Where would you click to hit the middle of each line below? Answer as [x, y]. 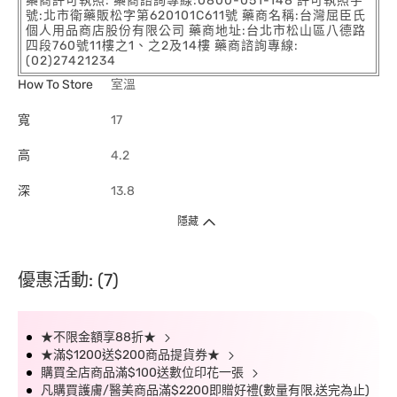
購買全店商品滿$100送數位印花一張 [144, 373]
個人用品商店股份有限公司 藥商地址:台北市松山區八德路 [196, 31]
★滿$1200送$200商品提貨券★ [132, 355]
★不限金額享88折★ [100, 337]
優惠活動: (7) [68, 280]
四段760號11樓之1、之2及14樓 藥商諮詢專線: [162, 46]
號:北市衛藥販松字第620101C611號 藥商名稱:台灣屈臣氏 [196, 16]
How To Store [55, 85]
